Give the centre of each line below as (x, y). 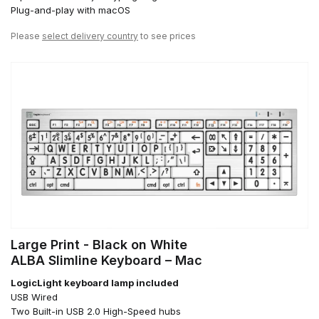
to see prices (167, 36)
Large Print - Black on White (99, 245)
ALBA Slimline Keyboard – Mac (106, 261)
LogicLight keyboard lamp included (95, 283)
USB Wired (34, 297)
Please (26, 36)
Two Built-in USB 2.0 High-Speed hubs (96, 312)
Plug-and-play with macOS (70, 10)
